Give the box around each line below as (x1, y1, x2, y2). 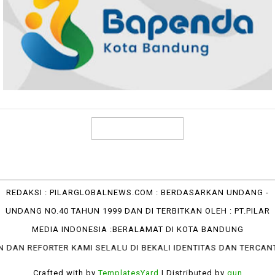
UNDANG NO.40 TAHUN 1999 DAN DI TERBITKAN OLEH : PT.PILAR (5, 206, 270, 216)
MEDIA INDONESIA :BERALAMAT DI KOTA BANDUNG (31, 225, 244, 234)
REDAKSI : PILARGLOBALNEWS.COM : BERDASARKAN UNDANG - (6, 188, 269, 198)
